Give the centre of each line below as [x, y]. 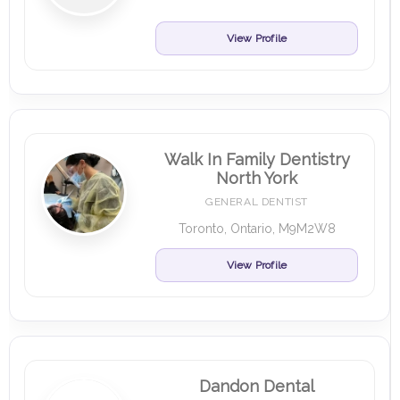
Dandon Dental [257, 386]
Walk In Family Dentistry [257, 159]
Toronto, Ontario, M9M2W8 [257, 229]
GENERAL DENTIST [257, 202]
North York [257, 178]
